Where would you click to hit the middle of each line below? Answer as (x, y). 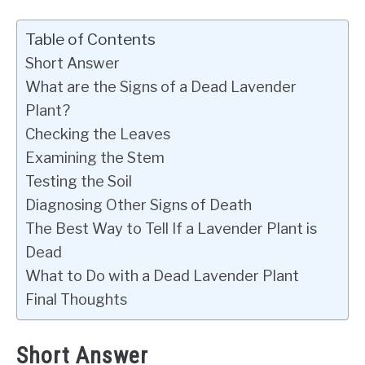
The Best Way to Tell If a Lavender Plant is (171, 228)
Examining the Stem (95, 157)
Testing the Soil (79, 181)
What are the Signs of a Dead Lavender (161, 86)
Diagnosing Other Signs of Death (139, 204)
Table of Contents (90, 39)
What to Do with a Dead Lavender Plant (162, 275)
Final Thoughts (76, 299)
